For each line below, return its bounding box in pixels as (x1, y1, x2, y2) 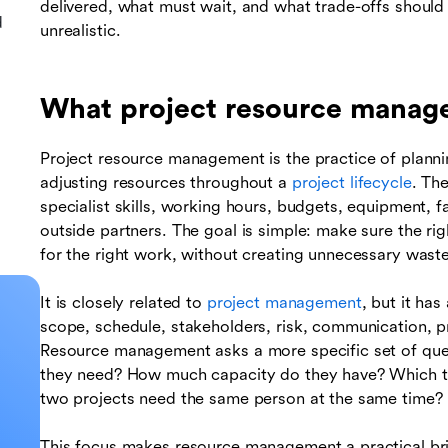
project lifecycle (291, 173, 412, 193)
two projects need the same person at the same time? (40, 389, 443, 409)
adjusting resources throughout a (40, 173, 292, 193)
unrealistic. (40, 21, 121, 41)
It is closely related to (40, 293, 207, 313)
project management (206, 293, 362, 313)
